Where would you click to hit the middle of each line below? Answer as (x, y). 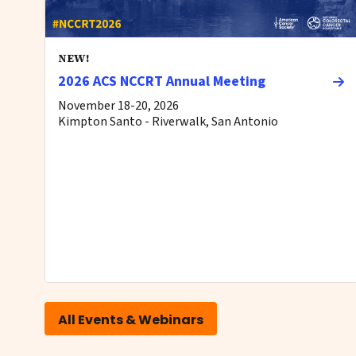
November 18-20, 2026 (118, 105)
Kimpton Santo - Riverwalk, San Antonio (168, 121)
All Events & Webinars (131, 320)
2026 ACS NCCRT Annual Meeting (162, 81)
